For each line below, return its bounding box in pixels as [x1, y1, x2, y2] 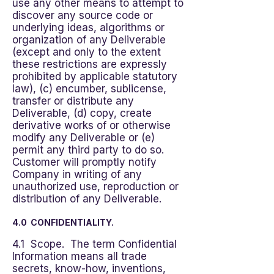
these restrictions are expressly [12, 58, 167, 70]
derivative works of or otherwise [12, 119, 171, 131]
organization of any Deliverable [12, 34, 166, 46]
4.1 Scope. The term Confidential [12, 238, 177, 250]
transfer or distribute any [12, 95, 134, 107]
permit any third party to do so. [12, 144, 167, 156]
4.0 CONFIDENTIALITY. [12, 217, 114, 228]
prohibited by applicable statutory [12, 70, 177, 83]
